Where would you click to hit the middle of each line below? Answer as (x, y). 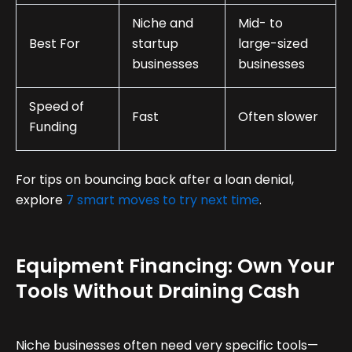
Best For (55, 44)
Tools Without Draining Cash (158, 291)
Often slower (278, 117)
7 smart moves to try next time (163, 200)
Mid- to (260, 24)
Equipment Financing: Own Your (175, 266)
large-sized (273, 44)
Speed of (57, 107)
